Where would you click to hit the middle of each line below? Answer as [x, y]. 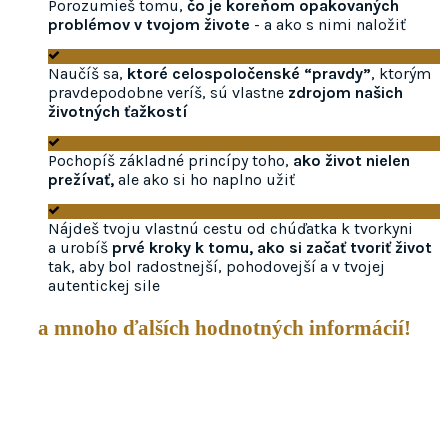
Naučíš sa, [87, 74]
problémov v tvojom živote [149, 25]
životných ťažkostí [118, 112]
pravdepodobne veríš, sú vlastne [168, 93]
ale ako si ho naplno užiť [206, 180]
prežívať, [83, 180]
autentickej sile [104, 286]
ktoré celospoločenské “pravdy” [249, 74]
